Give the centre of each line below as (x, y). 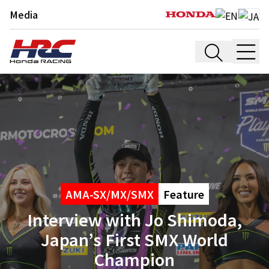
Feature (183, 194)
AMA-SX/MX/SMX (109, 194)
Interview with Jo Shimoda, (134, 219)
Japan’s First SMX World (134, 239)
